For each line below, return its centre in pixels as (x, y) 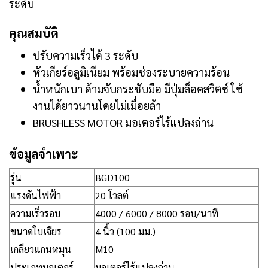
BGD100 (112, 177)
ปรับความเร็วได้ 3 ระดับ (86, 55)
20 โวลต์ (112, 195)
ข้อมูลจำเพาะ (43, 154)
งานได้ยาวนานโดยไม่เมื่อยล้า (97, 106)
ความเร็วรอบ (35, 213)
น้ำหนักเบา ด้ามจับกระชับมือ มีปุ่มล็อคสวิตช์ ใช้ (138, 89)
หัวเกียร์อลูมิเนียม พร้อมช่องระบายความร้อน (131, 72)
